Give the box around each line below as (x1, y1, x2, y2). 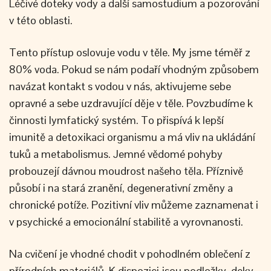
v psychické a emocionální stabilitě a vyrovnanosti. (9, 215, 243, 229)
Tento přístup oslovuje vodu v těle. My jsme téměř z (9, 45, 250, 59)
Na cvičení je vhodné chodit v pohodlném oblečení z (9, 247, 250, 261)
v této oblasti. (9, 13, 73, 27)
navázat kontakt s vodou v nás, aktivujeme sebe (9, 79, 231, 93)
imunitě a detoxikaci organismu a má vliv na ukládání (9, 130, 255, 144)
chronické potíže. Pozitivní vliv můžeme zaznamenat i (9, 198, 258, 212)
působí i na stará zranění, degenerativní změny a (9, 181, 233, 195)
